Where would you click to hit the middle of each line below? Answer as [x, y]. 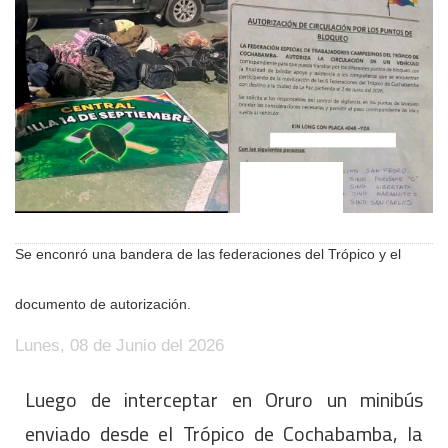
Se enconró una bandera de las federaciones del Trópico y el [208, 253]
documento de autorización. [103, 303]
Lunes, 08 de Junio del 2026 [119, 345]
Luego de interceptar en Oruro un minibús [224, 399]
